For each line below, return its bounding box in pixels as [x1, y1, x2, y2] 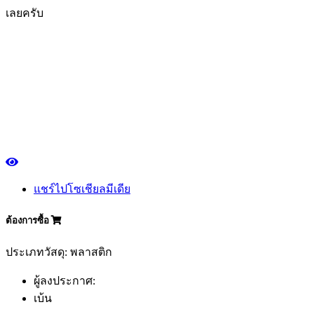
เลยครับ [6, 7, 43, 20]
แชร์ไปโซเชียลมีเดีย [34, 182, 130, 195]
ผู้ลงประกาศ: [34, 274, 95, 287]
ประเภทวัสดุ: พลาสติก [6, 245, 112, 258]
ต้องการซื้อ [6, 214, 51, 226]
